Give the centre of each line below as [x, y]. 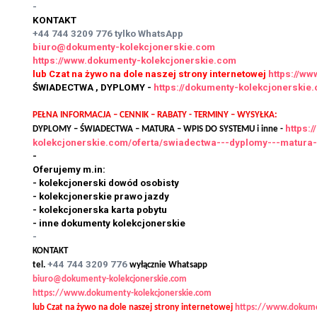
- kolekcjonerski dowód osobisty [106, 183]
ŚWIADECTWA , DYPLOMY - [93, 88]
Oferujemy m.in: [69, 170]
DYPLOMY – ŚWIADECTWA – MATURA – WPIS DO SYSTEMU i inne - [159, 129]
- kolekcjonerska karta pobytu [100, 210]
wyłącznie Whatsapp [168, 265]
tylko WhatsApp [149, 34]
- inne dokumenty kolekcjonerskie [109, 224]
